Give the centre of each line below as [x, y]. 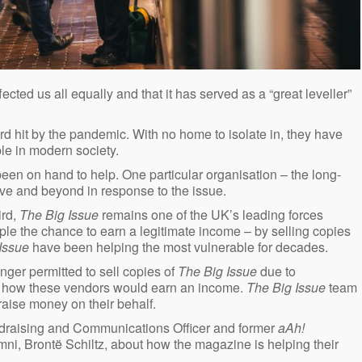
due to [276, 271]
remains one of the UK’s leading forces [213, 215]
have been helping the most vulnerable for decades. [180, 247]
